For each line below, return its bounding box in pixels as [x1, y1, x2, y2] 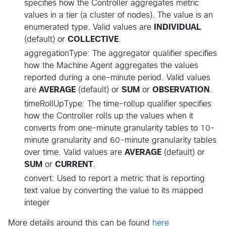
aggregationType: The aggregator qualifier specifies [24, 49, 217, 58]
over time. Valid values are [24, 148, 125, 156]
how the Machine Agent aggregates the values [24, 61, 198, 70]
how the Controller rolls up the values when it [24, 111, 193, 120]
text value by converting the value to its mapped [24, 186, 203, 195]
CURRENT [55, 160, 93, 168]
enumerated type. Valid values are [24, 23, 154, 31]
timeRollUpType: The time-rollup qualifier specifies [24, 99, 211, 108]
